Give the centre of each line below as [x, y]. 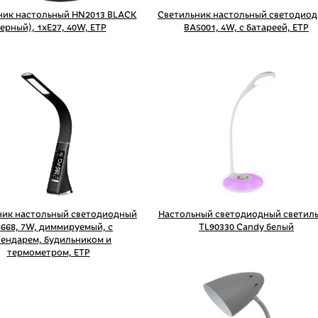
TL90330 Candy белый [246, 227]
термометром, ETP [48, 253]
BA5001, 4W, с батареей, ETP [246, 28]
